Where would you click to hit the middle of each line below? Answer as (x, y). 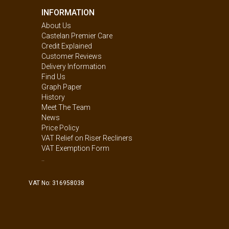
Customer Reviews (72, 56)
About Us (56, 26)
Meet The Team (66, 107)
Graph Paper (62, 87)
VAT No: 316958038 (56, 183)
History (53, 97)
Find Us (54, 77)
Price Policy (61, 128)
